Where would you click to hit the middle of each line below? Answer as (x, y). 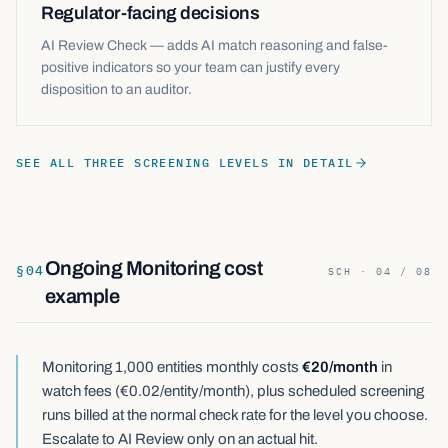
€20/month (340, 367)
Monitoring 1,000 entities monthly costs (172, 367)
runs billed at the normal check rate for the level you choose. (235, 415)
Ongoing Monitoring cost (153, 268)
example (82, 296)
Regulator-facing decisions (150, 13)
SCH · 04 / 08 (380, 271)
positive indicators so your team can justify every (190, 67)
